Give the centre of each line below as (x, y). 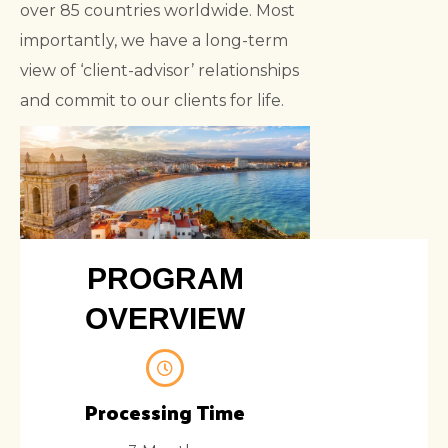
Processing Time (165, 412)
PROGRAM (165, 279)
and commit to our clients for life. (152, 100)
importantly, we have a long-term (154, 40)
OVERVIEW (165, 319)
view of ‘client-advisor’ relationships (159, 70)
